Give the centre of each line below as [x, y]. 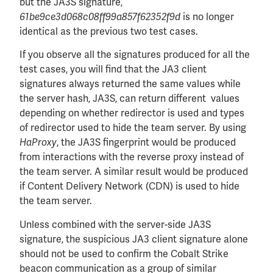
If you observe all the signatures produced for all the [135, 55]
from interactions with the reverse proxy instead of [132, 157]
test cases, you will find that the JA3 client [113, 69]
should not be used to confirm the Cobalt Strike [124, 253]
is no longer [208, 16]
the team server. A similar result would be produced [134, 172]
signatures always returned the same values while [130, 84]
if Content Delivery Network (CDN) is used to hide [129, 186]
